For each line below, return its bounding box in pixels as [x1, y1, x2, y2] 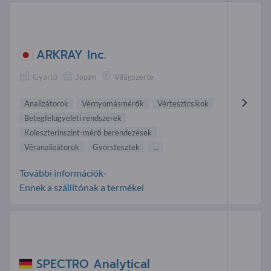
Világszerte [114, 71, 154, 82]
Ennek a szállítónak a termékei [19, 181, 144, 194]
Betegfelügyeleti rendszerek [24, 113, 122, 123]
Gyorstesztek [93, 142, 140, 152]
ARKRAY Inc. [36, 45, 106, 64]
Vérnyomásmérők [82, 99, 144, 109]
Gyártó [33, 71, 57, 82]
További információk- [19, 167, 107, 179]
